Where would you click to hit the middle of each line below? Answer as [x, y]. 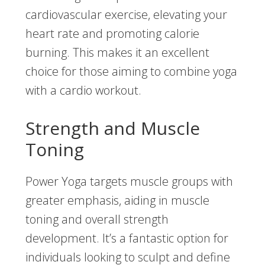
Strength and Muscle [112, 128]
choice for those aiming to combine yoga [131, 72]
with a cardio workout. [83, 91]
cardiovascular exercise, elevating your [126, 15]
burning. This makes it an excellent [117, 53]
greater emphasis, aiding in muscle [117, 201]
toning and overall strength [97, 219]
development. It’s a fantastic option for [127, 238]
